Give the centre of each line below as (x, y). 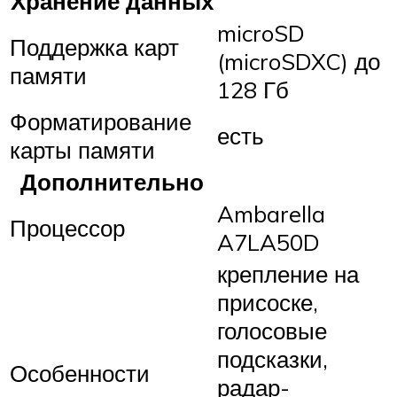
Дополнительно (112, 182)
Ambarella (271, 214)
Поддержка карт (94, 47)
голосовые (272, 331)
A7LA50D (269, 242)
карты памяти (82, 150)
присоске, (268, 303)
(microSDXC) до (299, 62)
